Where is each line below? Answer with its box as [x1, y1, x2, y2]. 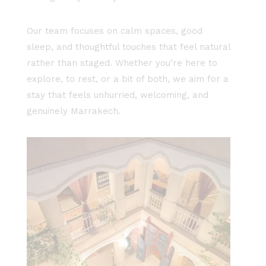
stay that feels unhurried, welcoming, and [27, 90, 208, 101]
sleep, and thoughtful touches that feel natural [27, 42, 230, 53]
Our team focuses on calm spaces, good [27, 26, 202, 37]
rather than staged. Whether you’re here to [27, 58, 217, 69]
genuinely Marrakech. [27, 106, 121, 117]
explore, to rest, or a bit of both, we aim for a [27, 74, 229, 85]
